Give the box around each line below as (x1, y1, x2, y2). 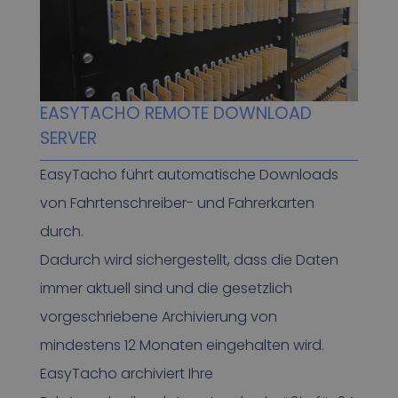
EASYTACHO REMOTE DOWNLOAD (39, 101, 312, 126)
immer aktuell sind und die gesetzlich (39, 278, 292, 299)
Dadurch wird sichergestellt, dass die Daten (39, 250, 338, 271)
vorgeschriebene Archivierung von (39, 306, 277, 328)
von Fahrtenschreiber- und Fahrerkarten (39, 193, 314, 214)
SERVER (39, 126, 97, 151)
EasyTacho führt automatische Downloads (39, 164, 338, 186)
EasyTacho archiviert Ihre (39, 363, 213, 385)
